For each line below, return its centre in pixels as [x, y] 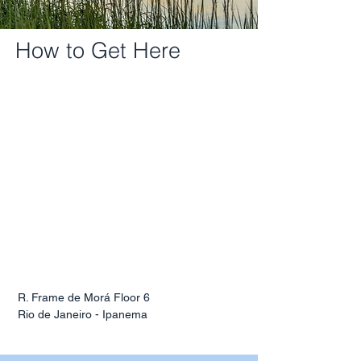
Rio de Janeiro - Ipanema [83, 314]
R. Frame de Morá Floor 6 [84, 297]
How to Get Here [98, 50]
